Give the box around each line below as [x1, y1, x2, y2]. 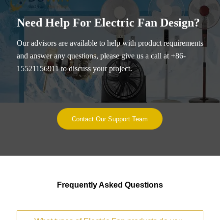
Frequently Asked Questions [56, 181, 163, 190]
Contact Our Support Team [72, 115, 148, 123]
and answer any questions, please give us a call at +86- [16, 52, 186, 60]
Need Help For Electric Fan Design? [16, 16, 200, 29]
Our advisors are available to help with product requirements [16, 39, 203, 48]
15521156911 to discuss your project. [16, 64, 132, 73]
